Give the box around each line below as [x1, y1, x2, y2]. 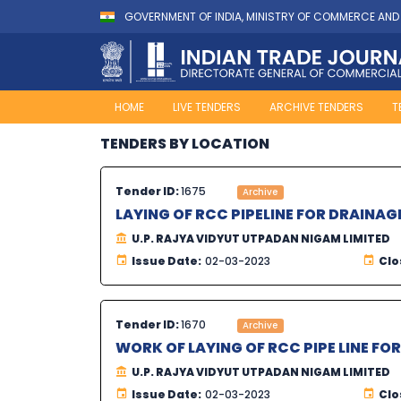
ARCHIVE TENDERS [269, 99, 363, 115]
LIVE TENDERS [173, 99, 241, 115]
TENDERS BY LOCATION [100, 133, 269, 155]
